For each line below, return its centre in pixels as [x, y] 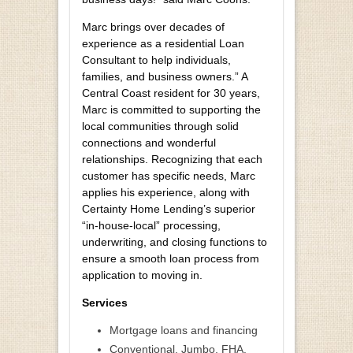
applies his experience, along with [166, 193]
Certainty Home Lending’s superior [169, 209]
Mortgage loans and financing [184, 331]
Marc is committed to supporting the [171, 110]
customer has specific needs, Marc [169, 176]
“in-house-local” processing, [151, 226]
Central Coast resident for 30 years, [171, 93]
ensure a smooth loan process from [171, 259]
